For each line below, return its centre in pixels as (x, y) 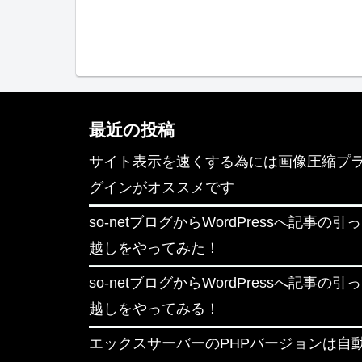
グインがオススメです (162, 188)
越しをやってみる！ (154, 309)
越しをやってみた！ (154, 248)
